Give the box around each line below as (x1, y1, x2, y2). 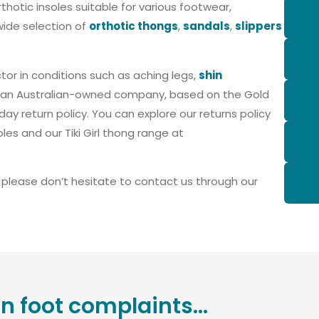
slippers (235, 19, 282, 34)
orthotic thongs (89, 19, 178, 34)
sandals (183, 19, 230, 34)
